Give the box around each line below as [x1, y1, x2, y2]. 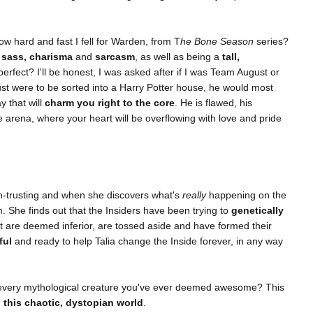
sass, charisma [1, 51, 73, 63]
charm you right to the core [45, 97, 175, 109]
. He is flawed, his [175, 97, 252, 109]
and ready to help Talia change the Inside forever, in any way [15, 235, 283, 247]
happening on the [206, 189, 286, 201]
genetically [228, 205, 284, 217]
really [182, 189, 206, 201]
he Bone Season [180, 36, 256, 48]
